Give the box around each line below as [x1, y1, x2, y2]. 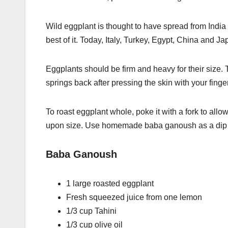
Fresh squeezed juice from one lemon [66, 192, 202, 202]
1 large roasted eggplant [66, 179, 154, 188]
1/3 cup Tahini [66, 206, 117, 215]
